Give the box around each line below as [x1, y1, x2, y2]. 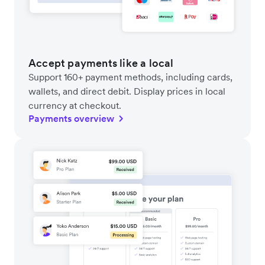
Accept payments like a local [28, 56, 174, 70]
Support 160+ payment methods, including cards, [28, 70, 232, 83]
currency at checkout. [28, 99, 121, 111]
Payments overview [28, 112, 114, 124]
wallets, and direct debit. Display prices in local [28, 85, 225, 97]
